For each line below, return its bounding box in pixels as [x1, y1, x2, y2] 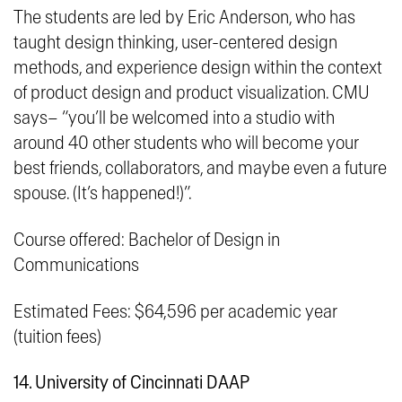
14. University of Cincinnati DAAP [13, 372, 249, 392]
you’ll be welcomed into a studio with [68, 108, 335, 127]
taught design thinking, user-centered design [13, 32, 337, 52]
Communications [13, 255, 139, 275]
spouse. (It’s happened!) [13, 183, 184, 203]
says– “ [13, 108, 68, 127]
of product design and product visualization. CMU [13, 83, 370, 102]
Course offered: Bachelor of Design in [13, 230, 280, 249]
